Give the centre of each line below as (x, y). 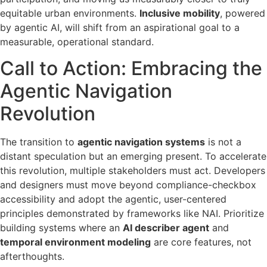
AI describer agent (166, 227)
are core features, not (201, 242)
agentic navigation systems (141, 142)
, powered (243, 13)
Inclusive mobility (180, 13)
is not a (223, 142)
